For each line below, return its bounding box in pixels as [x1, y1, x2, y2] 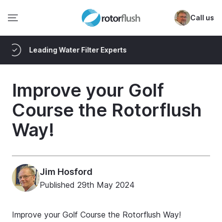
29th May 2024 [77, 180, 135, 190]
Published [40, 180, 77, 190]
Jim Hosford [40, 166, 93, 177]
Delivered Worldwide [85, 46, 158, 54]
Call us [190, 13, 214, 22]
